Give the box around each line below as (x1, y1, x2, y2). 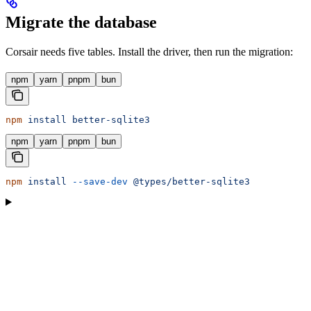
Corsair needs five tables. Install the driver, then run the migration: (6, 46, 293, 58)
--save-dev (67, 176, 128, 187)
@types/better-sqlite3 (128, 176, 250, 187)
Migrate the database (6, 13, 157, 32)
